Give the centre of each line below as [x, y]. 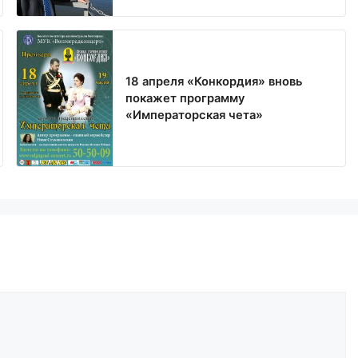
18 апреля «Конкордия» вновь [214, 81]
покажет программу [185, 98]
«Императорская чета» [195, 115]
